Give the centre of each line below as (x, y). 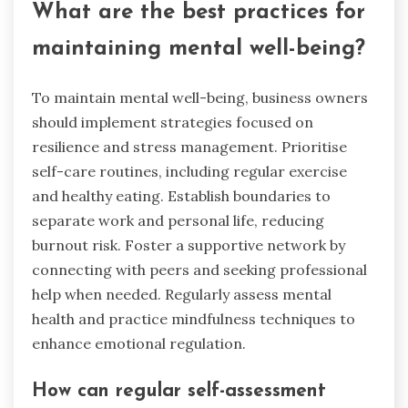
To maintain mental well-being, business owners (200, 98)
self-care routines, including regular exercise (189, 172)
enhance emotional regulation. (139, 344)
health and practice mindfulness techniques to (194, 319)
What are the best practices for (199, 13)
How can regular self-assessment (179, 391)
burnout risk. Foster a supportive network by (189, 245)
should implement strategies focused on (173, 122)
